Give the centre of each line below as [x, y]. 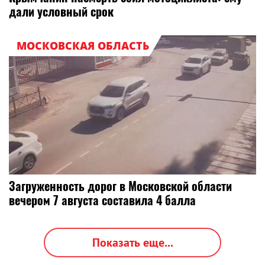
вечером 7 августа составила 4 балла [102, 200]
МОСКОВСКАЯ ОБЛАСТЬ [83, 45]
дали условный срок [61, 12]
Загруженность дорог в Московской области [120, 186]
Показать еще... [132, 243]
